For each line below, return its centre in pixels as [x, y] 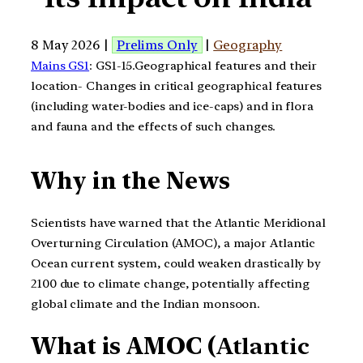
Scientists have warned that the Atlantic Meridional [178, 222]
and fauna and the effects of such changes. [153, 126]
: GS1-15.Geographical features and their [203, 65]
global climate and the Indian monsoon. [146, 303]
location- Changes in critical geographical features [176, 85]
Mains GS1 [60, 65]
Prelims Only [157, 45]
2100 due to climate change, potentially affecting [171, 283]
